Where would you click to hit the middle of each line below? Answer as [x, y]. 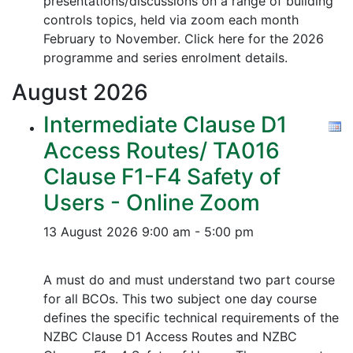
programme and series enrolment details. [165, 58]
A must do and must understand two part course [189, 280]
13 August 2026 [91, 232]
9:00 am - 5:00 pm [198, 232]
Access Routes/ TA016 [162, 150]
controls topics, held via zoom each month [171, 20]
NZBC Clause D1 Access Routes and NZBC [170, 336]
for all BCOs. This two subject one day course [180, 299]
